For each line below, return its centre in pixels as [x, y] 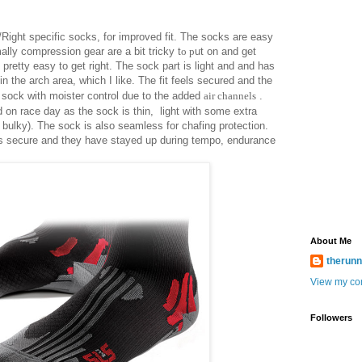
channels [237, 96]
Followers [331, 318]
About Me [331, 241]
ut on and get [225, 52]
